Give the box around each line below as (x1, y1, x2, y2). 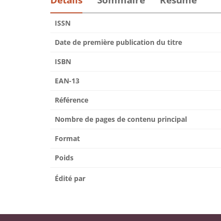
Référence (55, 95, 88, 105)
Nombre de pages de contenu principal (55, 114, 187, 124)
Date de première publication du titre (55, 37, 182, 47)
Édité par (55, 174, 85, 183)
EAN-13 (55, 76, 79, 85)
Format (55, 134, 80, 143)
